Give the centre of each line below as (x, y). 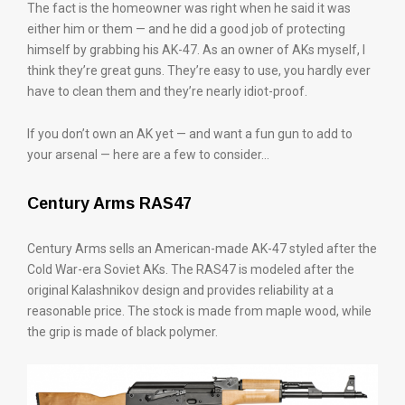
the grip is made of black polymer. (122, 332)
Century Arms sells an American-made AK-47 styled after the (202, 249)
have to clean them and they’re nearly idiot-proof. (167, 91)
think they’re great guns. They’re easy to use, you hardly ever (199, 71)
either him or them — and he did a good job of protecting (186, 29)
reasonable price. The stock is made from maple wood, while (199, 311)
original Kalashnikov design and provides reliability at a (180, 290)
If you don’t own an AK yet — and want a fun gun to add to (190, 134)
